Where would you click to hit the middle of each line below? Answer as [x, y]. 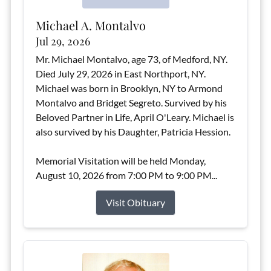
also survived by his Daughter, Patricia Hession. [133, 132]
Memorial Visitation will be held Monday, [120, 161]
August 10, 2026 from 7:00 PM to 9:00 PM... [126, 175]
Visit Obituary [135, 202]
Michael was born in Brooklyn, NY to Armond [129, 88]
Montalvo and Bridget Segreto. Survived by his [131, 103]
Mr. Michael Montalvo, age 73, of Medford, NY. [131, 59]
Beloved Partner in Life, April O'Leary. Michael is [135, 117]
